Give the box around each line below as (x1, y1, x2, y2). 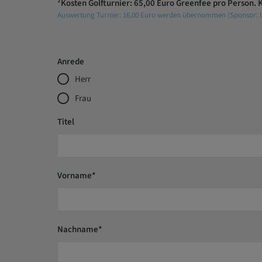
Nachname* (57, 223, 102, 236)
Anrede (57, 56, 84, 68)
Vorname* (57, 170, 96, 182)
